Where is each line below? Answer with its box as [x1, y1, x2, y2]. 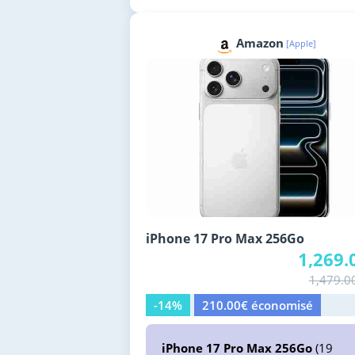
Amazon [236, 34, 284, 51]
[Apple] [286, 36, 317, 49]
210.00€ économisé [201, 296, 313, 313]
